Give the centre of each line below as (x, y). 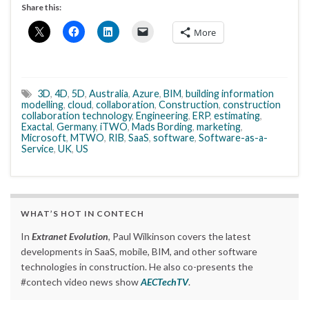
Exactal (37, 126)
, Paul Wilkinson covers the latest (180, 236)
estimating (237, 115)
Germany (76, 126)
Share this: (41, 7)
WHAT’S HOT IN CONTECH (82, 213)
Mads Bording (162, 126)
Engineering (162, 115)
